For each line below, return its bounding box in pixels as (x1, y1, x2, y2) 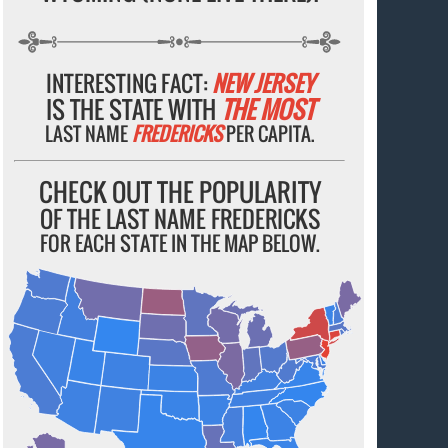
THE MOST (220, 90, 314, 127)
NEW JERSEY (211, 66, 314, 99)
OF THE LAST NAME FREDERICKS (39, 201, 320, 236)
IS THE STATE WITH (45, 90, 221, 127)
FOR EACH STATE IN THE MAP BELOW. (39, 227, 320, 258)
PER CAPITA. (221, 118, 315, 147)
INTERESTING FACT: (45, 66, 212, 99)
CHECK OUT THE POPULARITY (38, 172, 321, 210)
